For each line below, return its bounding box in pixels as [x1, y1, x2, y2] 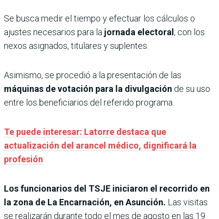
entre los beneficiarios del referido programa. [4, 97, 174, 108]
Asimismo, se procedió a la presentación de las [4, 69, 181, 80]
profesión [4, 153, 43, 164]
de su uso [174, 83, 210, 94]
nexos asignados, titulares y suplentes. [4, 40, 149, 51]
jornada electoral [104, 26, 174, 37]
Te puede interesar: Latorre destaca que [4, 126, 166, 137]
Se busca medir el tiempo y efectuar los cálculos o [4, 13, 195, 23]
